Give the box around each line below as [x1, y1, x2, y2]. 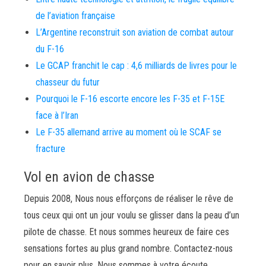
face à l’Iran [36, 110, 78, 121]
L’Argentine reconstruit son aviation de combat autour [36, 27, 234, 38]
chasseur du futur [36, 77, 100, 88]
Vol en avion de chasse [24, 169, 154, 185]
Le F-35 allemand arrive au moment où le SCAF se [36, 126, 221, 138]
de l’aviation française [36, 10, 115, 21]
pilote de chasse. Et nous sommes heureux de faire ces [24, 226, 229, 237]
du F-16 [36, 43, 64, 55]
